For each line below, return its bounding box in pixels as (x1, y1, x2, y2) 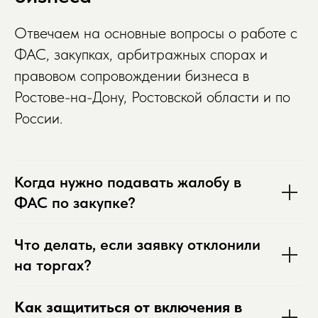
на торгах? (14, 256, 92, 275)
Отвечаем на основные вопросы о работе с (14, 23, 297, 43)
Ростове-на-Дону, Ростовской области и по (14, 87, 290, 106)
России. (14, 109, 62, 128)
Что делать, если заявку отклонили (14, 235, 261, 254)
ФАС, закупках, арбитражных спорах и (14, 45, 268, 64)
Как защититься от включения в (14, 297, 242, 317)
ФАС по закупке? (14, 193, 136, 212)
